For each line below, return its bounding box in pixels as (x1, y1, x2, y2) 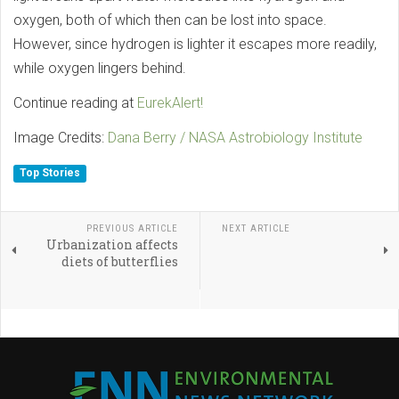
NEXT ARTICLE (221, 222, 290, 234)
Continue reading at (13, 94, 137, 111)
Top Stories (20, 167, 81, 180)
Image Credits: (13, 128, 108, 146)
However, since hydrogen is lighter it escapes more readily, (13, 35, 377, 53)
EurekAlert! (137, 94, 203, 111)
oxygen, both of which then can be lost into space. (13, 11, 327, 28)
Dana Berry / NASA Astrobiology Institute (108, 128, 362, 146)
